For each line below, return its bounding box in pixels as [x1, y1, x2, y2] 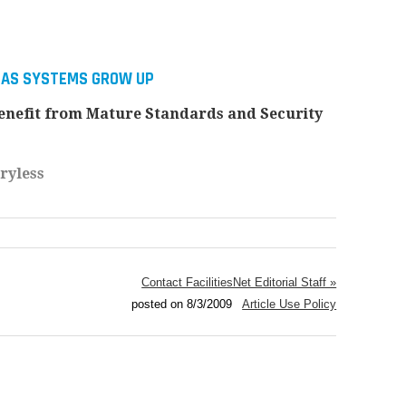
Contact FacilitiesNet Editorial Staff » [141, 275, 337, 290]
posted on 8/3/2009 [124, 297, 243, 312]
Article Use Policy [242, 297, 337, 312]
